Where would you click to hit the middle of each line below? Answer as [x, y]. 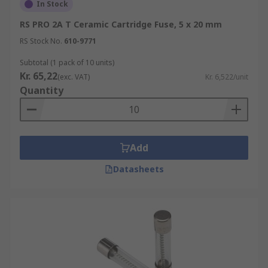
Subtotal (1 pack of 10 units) [67, 63]
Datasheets [138, 169]
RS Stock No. [41, 41]
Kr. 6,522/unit [227, 77]
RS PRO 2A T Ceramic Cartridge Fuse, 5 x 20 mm [121, 24]
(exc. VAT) [74, 77]
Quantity [42, 90]
